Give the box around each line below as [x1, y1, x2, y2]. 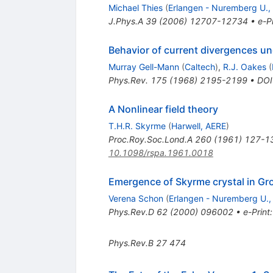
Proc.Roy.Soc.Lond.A [108, 133, 193, 144]
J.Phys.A [108, 15, 143, 26]
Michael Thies [108, 2, 163, 13]
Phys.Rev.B [108, 237, 154, 248]
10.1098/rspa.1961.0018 [108, 147, 213, 158]
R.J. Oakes [222, 61, 266, 72]
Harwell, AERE [171, 120, 226, 131]
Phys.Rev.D [108, 206, 154, 217]
